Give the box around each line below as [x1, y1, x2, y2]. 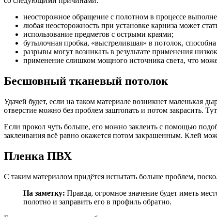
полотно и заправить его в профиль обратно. [23, 197, 171, 206]
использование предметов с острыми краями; [23, 30, 173, 39]
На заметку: [23, 188, 65, 197]
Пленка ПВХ [4, 149, 72, 162]
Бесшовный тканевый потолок [4, 75, 168, 88]
